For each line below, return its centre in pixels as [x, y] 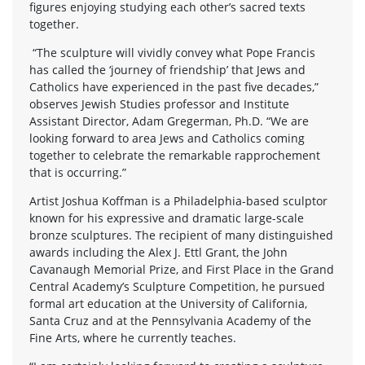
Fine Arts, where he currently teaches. [133, 337]
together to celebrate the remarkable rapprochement [175, 155]
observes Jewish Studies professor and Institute [159, 103]
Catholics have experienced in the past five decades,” [174, 86]
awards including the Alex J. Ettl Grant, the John [158, 252]
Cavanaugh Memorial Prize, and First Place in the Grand [182, 269]
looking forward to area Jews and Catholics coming [167, 138]
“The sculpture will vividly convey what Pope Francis [172, 52]
